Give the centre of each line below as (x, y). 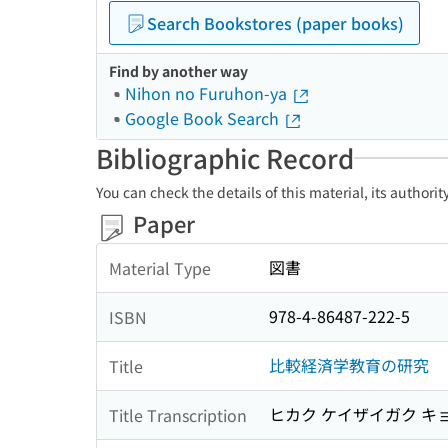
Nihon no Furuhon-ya (208, 93)
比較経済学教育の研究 (349, 365)
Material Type (160, 267)
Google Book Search (204, 118)
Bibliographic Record (225, 157)
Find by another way (178, 71)
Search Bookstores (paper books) (275, 23)
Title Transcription (178, 414)
